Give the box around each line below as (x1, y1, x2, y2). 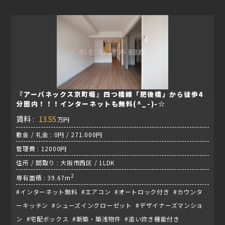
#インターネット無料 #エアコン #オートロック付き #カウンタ (16, 187, 203, 196)
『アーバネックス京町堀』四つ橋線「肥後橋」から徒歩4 (16, 89, 203, 99)
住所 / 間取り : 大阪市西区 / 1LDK (16, 158, 115, 167)
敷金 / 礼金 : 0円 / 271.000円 (16, 130, 102, 139)
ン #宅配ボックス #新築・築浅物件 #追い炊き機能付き (16, 214, 182, 223)
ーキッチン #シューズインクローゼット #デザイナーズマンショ (16, 201, 203, 210)
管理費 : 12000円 (16, 144, 67, 153)
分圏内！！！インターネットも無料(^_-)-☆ (16, 99, 166, 109)
